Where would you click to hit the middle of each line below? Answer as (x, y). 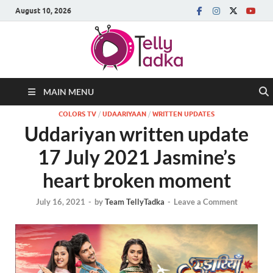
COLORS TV (77, 114)
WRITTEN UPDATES (183, 114)
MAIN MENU (69, 92)
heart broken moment (136, 180)
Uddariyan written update (136, 134)
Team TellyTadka (134, 202)
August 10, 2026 (43, 10)
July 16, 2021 (60, 202)
